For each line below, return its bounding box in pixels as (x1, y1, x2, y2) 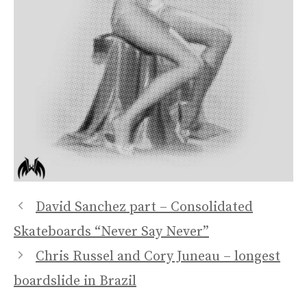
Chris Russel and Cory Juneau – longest (36, 247, 280, 265)
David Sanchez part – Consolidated (36, 198, 253, 216)
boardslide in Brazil (14, 272, 136, 290)
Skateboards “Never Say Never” (14, 223, 209, 241)
